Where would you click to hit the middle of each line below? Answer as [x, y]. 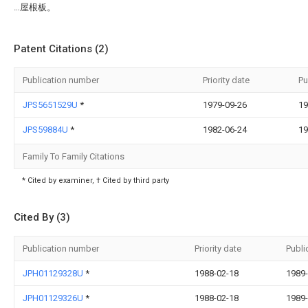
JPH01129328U [54, 273]
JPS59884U [46, 130]
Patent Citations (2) [61, 49]
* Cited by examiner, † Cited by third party [96, 180]
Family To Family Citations [74, 156]
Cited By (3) [42, 217]
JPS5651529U [51, 105]
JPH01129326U [54, 298]
